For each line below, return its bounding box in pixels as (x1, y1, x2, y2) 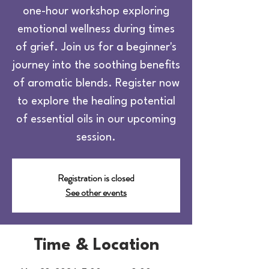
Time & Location (33, 237, 159, 254)
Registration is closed (58, 171, 134, 185)
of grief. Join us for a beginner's (16, 42, 177, 53)
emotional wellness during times (17, 24, 175, 35)
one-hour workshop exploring (23, 6, 169, 17)
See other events (65, 186, 127, 199)
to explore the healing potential (17, 96, 175, 107)
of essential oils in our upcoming (16, 114, 176, 125)
